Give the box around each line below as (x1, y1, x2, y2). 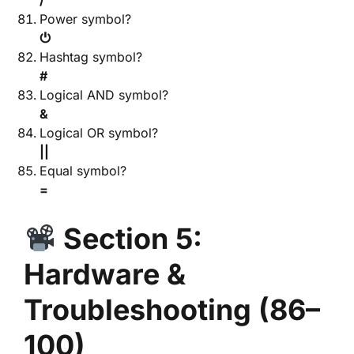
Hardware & (24, 257, 186, 292)
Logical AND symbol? (40, 87, 168, 103)
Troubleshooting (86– (24, 292, 320, 327)
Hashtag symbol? (40, 49, 142, 65)
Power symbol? (40, 11, 131, 27)
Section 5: (63, 221, 203, 256)
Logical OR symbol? (40, 125, 158, 141)
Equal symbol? (40, 163, 126, 179)
